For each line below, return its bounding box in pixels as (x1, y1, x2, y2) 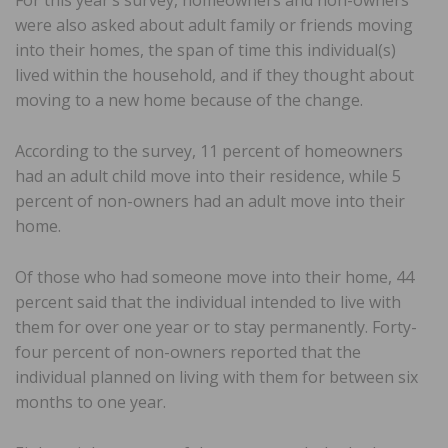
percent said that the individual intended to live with (15, 291, 401, 314)
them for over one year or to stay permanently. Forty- (15, 316, 417, 339)
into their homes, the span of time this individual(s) (15, 39, 396, 62)
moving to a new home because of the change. (15, 89, 363, 112)
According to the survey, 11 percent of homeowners (15, 140, 403, 163)
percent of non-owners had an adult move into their (15, 190, 405, 213)
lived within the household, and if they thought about (15, 64, 414, 87)
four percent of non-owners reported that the (15, 341, 361, 364)
